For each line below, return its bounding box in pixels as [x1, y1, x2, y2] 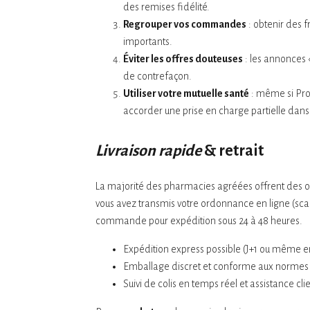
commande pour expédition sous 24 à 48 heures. [95, 215, 302, 226]
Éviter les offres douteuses [123, 53, 243, 64]
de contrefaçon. [123, 70, 192, 82]
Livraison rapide [95, 142, 201, 159]
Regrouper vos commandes [123, 18, 246, 30]
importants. [123, 35, 172, 47]
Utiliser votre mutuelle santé [123, 87, 249, 99]
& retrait [201, 142, 264, 159]
